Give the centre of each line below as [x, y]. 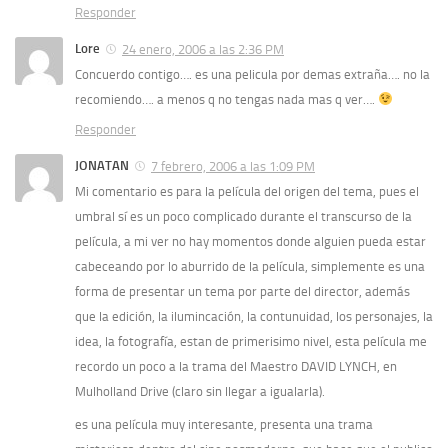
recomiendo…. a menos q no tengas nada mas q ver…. [226, 99]
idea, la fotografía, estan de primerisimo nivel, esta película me [251, 341]
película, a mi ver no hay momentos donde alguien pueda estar [250, 241]
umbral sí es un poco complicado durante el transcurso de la [243, 216]
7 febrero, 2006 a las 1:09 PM [233, 166]
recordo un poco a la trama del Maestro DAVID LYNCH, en [236, 366]
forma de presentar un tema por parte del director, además [242, 291]
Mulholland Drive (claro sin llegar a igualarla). [200, 391]
